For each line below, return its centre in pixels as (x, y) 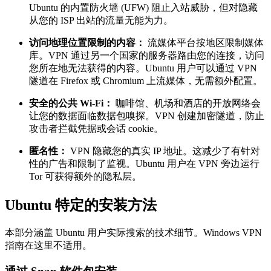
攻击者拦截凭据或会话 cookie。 (96, 129)
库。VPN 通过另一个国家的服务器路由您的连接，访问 (147, 56)
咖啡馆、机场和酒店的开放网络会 (187, 103)
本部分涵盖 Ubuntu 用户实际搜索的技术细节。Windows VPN (133, 232)
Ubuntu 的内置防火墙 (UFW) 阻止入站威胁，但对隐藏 (143, 8)
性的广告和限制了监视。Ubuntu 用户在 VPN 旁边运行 (144, 164)
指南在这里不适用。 (48, 245)
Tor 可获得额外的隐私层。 (85, 177)
